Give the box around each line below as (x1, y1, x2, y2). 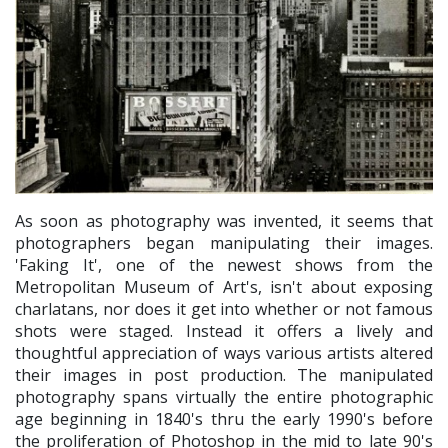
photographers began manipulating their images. (15, 232, 433, 255)
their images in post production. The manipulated (15, 364, 433, 387)
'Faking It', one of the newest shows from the (15, 254, 433, 277)
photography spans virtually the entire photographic (15, 386, 433, 409)
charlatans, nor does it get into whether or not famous (15, 298, 433, 321)
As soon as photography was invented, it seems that (15, 210, 433, 233)
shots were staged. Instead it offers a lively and (15, 320, 433, 343)
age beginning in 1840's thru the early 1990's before (15, 408, 433, 431)
